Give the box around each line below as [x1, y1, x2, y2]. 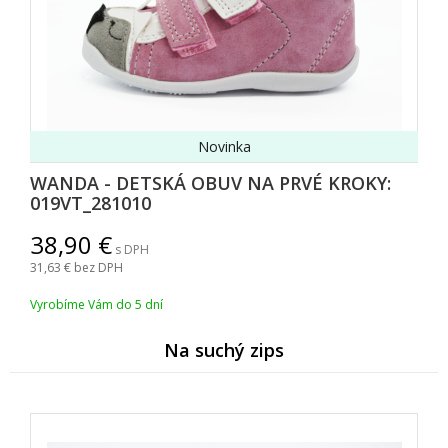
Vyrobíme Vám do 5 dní [30, 296, 163, 314]
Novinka [197, 137, 251, 157]
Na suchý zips [164, 338, 284, 363]
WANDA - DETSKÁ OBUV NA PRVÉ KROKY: [30, 171, 391, 196]
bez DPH [74, 259, 123, 277]
